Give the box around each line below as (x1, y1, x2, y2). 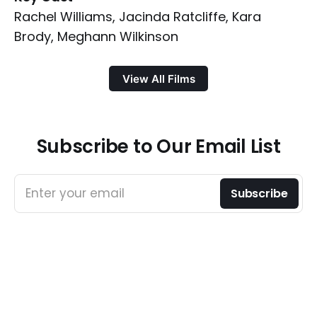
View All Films (122, 71, 195, 86)
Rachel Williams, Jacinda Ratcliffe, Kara (14, 8, 261, 26)
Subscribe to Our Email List (36, 134, 281, 160)
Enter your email (25, 185, 125, 202)
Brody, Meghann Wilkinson (14, 28, 178, 46)
